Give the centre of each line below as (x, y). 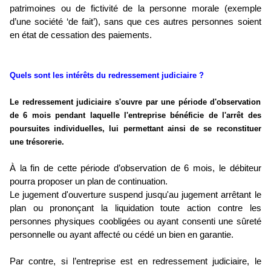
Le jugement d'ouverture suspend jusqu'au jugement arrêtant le (135, 195)
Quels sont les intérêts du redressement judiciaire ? (107, 76)
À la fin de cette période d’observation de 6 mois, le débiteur (135, 168)
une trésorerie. (37, 142)
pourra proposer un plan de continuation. (89, 182)
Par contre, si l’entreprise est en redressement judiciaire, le (135, 262)
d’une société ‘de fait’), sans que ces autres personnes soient (135, 22)
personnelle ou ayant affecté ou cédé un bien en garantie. (122, 235)
